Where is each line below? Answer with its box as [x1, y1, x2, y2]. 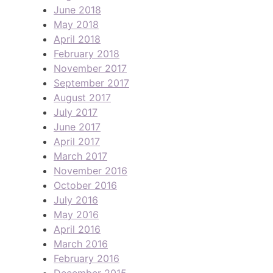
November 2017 [54, 62, 127, 74]
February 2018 [54, 47, 119, 60]
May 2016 [54, 208, 99, 221]
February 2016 [54, 252, 119, 264]
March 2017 [54, 149, 107, 162]
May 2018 [54, 18, 99, 30]
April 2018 [54, 32, 101, 45]
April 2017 [54, 135, 100, 147]
